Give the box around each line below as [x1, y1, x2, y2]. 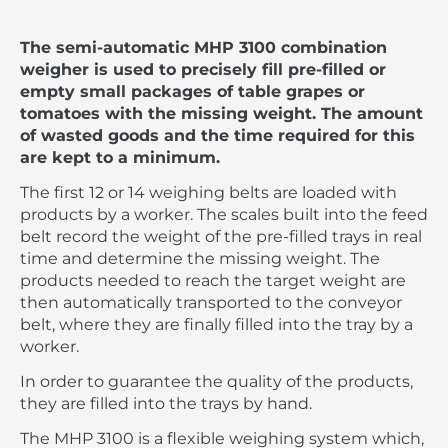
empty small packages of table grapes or [20, 82, 365, 102]
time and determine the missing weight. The [20, 249, 380, 269]
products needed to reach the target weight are [20, 271, 406, 291]
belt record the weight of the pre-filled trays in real [20, 227, 422, 247]
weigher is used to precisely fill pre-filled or [20, 60, 386, 80]
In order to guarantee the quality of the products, [20, 371, 413, 391]
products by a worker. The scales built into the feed [20, 205, 428, 225]
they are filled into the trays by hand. [20, 393, 312, 413]
